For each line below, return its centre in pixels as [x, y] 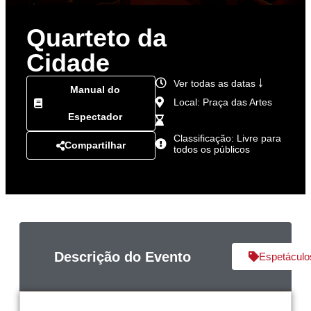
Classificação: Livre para [227, 138]
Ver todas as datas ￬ [218, 83]
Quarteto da [96, 38]
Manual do [95, 90]
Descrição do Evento [123, 257]
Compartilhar [95, 145]
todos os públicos [212, 149]
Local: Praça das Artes [223, 102]
